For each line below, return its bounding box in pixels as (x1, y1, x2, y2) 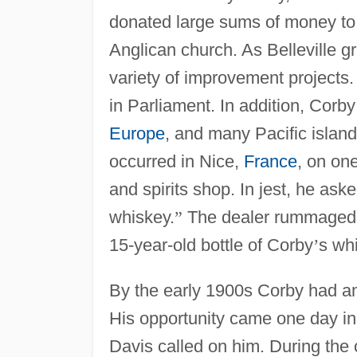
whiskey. (108, 206, 175, 227)
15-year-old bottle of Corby (108, 234, 313, 255)
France (243, 151, 297, 171)
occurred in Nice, (108, 151, 244, 171)
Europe (108, 123, 165, 143)
